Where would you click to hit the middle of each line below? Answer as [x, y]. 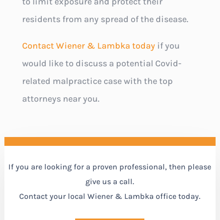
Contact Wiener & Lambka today [88, 46]
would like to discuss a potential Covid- [101, 64]
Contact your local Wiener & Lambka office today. [110, 196]
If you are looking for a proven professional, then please [110, 167]
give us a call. [110, 182]
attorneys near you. [60, 99]
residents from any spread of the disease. [105, 19]
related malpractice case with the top [97, 81]
